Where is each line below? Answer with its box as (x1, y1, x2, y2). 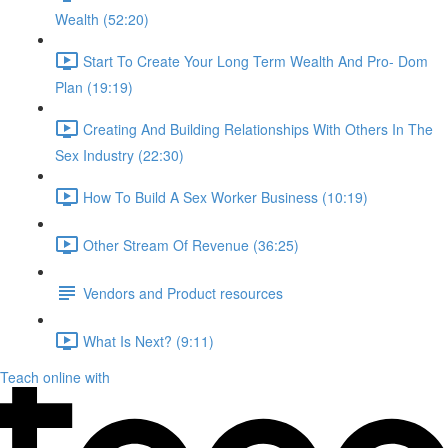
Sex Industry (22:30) (55, 145, 184, 165)
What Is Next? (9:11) (83, 330, 214, 351)
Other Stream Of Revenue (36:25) (83, 234, 299, 255)
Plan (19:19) (55, 77, 133, 97)
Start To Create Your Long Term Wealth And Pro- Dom (83, 50, 428, 71)
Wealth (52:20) (55, 9, 149, 29)
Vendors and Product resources (83, 282, 283, 303)
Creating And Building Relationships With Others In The (83, 118, 433, 139)
